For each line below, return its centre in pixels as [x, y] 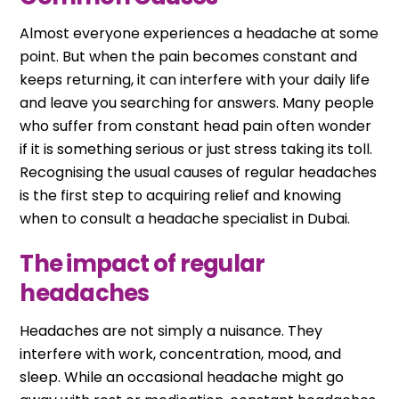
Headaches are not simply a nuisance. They [171, 331]
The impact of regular [142, 264]
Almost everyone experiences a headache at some [199, 34]
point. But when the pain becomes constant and [189, 57]
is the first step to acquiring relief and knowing [181, 196]
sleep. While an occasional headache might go [182, 378]
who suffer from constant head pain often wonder [196, 126]
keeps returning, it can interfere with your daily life [195, 80]
